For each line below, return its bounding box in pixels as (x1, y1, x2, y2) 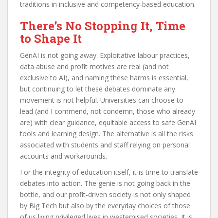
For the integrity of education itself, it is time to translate (20, 167, 198, 177)
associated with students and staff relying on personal (20, 140, 190, 149)
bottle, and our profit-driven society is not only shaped (20, 189, 191, 199)
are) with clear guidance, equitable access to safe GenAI (20, 117, 196, 127)
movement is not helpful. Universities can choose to (20, 95, 183, 105)
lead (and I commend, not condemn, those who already (20, 106, 195, 116)
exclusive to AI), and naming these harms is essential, (20, 73, 188, 82)
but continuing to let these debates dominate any (20, 84, 175, 93)
